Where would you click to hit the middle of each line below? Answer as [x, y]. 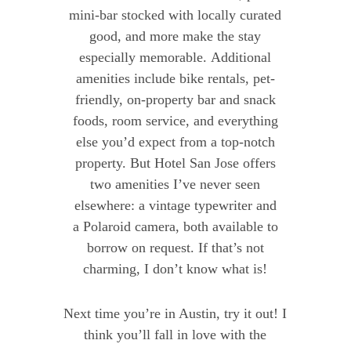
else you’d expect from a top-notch [175, 141]
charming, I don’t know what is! [175, 268]
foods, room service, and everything [175, 120]
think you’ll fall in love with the [175, 334]
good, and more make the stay [175, 36]
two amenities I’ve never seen [175, 184]
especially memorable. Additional [175, 57]
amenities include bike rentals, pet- [175, 78]
